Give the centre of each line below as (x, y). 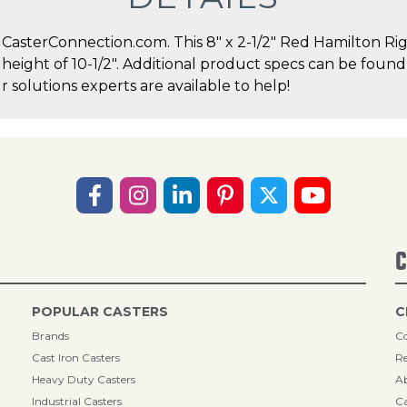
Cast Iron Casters (76, 357)
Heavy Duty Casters (84, 379)
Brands (51, 336)
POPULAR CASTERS (100, 312)
